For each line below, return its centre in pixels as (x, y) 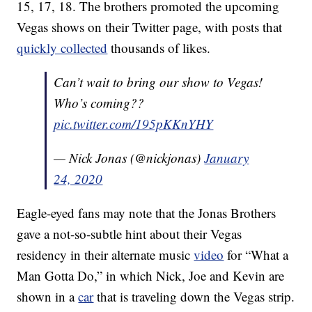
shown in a (48, 297)
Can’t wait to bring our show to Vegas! (158, 82)
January (227, 158)
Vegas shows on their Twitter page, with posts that (150, 27)
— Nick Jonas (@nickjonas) (129, 158)
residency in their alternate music (106, 255)
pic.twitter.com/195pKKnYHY (134, 124)
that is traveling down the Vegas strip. (194, 297)
